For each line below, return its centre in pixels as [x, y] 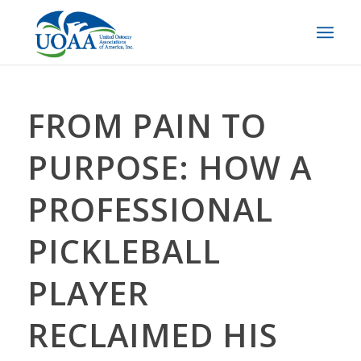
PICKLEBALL [124, 251]
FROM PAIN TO [147, 125]
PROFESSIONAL [150, 209]
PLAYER [88, 293]
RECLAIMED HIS [152, 335]
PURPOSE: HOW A [169, 167]
